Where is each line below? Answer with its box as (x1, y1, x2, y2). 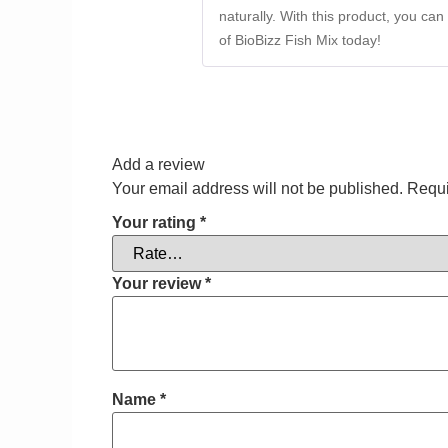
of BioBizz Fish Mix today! (219, 31, 381, 48)
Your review (112, 275, 205, 293)
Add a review (112, 155, 205, 173)
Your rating (112, 214, 200, 232)
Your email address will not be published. (112, 179, 403, 197)
